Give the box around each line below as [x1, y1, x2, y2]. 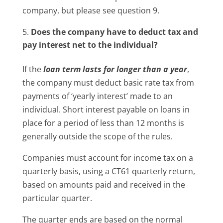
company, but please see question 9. [22, 4, 159, 16]
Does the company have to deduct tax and [30, 26, 198, 37]
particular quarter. [22, 192, 92, 204]
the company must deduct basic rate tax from [22, 77, 194, 88]
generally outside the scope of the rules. [22, 130, 173, 142]
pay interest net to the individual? [22, 39, 158, 50]
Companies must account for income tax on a [22, 152, 193, 163]
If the [22, 63, 43, 75]
